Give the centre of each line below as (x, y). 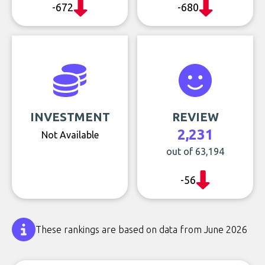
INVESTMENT (70, 117)
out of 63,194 (195, 151)
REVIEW (195, 117)
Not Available (70, 135)
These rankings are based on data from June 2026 (141, 230)
